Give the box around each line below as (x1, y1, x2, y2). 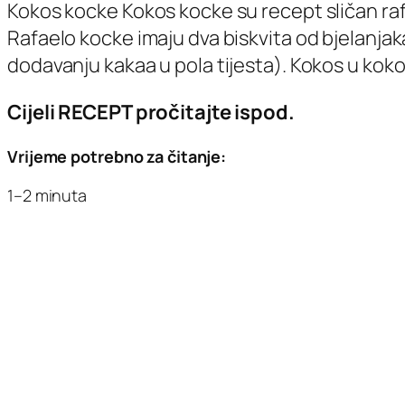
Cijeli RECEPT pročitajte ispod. (7, 99, 295, 127)
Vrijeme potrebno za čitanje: (7, 146, 227, 168)
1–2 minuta (7, 184, 87, 207)
